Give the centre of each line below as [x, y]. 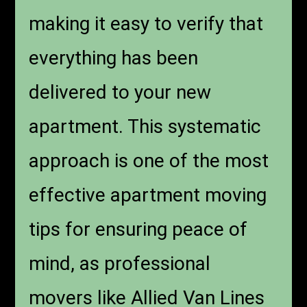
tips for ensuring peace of [138, 229]
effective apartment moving [148, 195]
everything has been [114, 58]
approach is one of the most [149, 160]
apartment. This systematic [145, 126]
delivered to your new [120, 92]
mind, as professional [120, 263]
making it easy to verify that [146, 23]
